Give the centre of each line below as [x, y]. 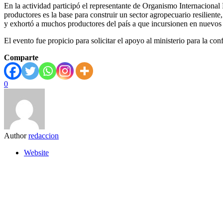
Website [36, 152]
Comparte [21, 57]
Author [15, 135]
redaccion [44, 135]
